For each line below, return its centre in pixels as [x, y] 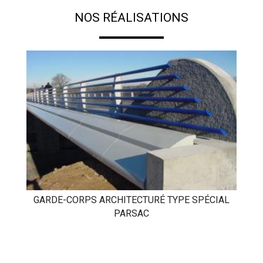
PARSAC [131, 213]
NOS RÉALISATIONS [131, 17]
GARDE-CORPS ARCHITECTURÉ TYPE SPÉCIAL [131, 200]
